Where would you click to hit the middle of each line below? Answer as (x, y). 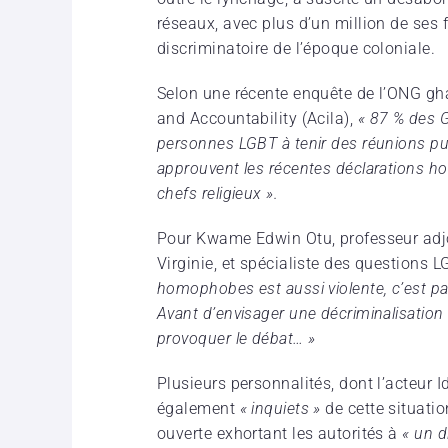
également (198, 408)
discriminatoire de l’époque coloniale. (296, 48)
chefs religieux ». (218, 193)
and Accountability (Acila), (257, 118)
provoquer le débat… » (236, 338)
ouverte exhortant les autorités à (280, 433)
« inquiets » (280, 408)
